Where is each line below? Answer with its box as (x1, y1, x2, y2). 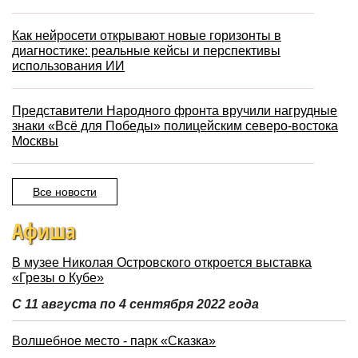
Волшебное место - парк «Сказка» (12, 334, 216, 348)
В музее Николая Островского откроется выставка (12, 256, 312, 270)
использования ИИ (12, 59, 125, 74)
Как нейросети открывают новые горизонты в (12, 29, 281, 43)
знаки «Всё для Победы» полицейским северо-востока (12, 119, 338, 133)
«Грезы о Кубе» (12, 271, 104, 285)
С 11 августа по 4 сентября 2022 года (12, 297, 259, 312)
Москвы (12, 134, 58, 149)
